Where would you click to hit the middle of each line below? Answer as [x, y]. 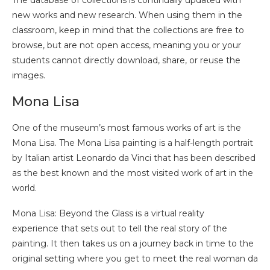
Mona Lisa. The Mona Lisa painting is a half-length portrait [133, 143]
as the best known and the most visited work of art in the [133, 173]
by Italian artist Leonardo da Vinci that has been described [134, 158]
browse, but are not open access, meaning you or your [127, 46]
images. [29, 76]
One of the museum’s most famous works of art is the [127, 128]
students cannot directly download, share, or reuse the [126, 61]
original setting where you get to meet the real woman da [135, 259]
